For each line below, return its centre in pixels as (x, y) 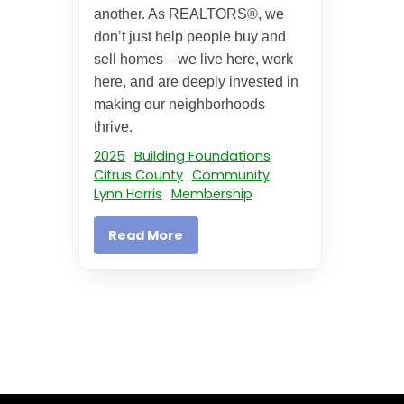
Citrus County (138, 175)
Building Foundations (202, 156)
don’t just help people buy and (190, 37)
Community (230, 175)
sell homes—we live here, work (193, 60)
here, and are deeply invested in (196, 82)
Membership (211, 194)
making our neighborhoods (179, 105)
